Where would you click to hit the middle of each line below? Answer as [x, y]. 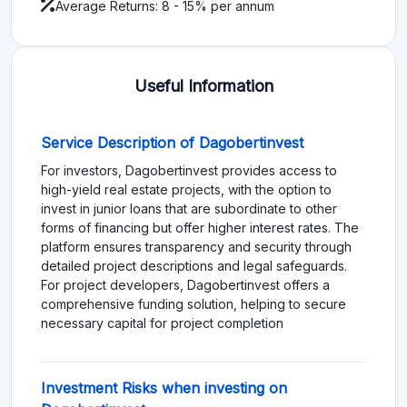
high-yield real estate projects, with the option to [186, 189]
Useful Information [203, 85]
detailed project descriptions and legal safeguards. [194, 265]
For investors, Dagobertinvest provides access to [189, 170]
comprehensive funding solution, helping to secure [194, 303]
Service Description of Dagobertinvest [172, 142]
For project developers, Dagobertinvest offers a [185, 284]
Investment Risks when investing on [164, 387]
